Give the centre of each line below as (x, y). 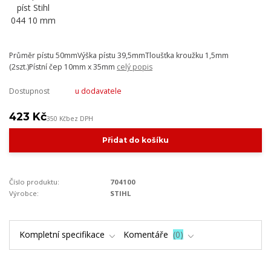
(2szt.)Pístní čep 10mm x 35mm (63, 67)
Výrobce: (24, 194)
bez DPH (80, 118)
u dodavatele (98, 91)
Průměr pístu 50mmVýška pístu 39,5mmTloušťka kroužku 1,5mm (119, 55)
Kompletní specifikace (62, 235)
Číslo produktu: (34, 182)
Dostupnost (29, 91)
